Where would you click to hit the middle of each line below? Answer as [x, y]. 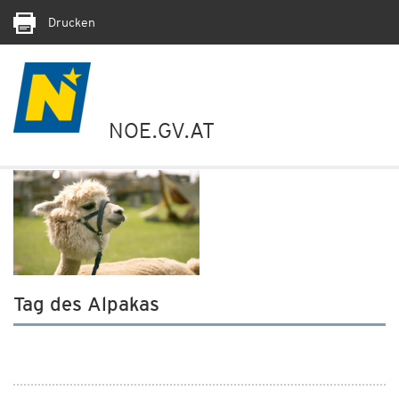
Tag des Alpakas [86, 303]
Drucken [70, 22]
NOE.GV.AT [162, 130]
